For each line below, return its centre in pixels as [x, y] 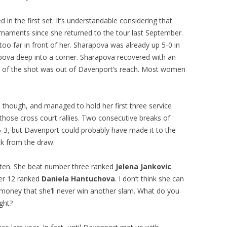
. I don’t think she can [149, 179]
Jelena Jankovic [143, 166]
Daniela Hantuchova [78, 179]
